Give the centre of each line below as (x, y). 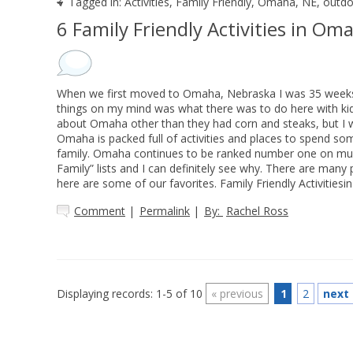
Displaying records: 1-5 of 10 (130, 294)
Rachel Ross (257, 211)
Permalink (165, 211)
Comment (100, 211)
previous (240, 294)
